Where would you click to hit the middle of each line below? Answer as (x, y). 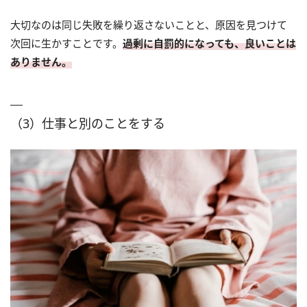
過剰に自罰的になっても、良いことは (209, 43)
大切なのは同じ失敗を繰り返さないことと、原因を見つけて (149, 24)
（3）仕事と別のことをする (88, 123)
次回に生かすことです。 (66, 43)
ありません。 (41, 61)
